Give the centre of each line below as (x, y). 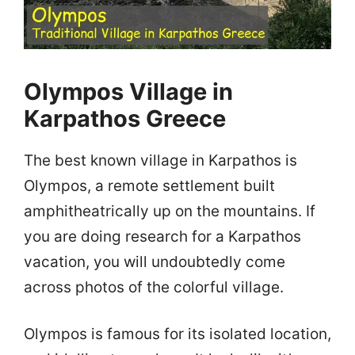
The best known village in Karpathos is (160, 160)
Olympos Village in (128, 91)
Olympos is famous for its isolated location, (177, 334)
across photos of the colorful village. (154, 287)
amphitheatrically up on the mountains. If (170, 211)
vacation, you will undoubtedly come (155, 261)
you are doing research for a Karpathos (162, 236)
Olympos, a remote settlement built (149, 185)
